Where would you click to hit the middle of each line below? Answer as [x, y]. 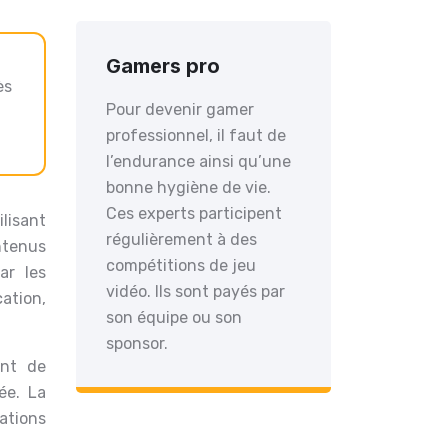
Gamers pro [163, 66]
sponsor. [137, 343]
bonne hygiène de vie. [188, 187]
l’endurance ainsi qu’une [198, 161]
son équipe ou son [174, 317]
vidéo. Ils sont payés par [195, 291]
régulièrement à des [181, 239]
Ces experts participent [194, 213]
